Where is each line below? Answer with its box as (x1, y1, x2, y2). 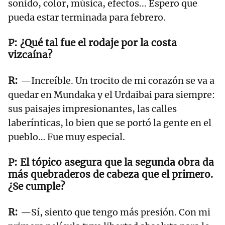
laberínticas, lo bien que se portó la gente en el (8, 117, 211, 129)
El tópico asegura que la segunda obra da (20, 156, 214, 169)
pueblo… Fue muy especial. (8, 131, 125, 143)
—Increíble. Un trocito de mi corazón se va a (21, 75, 214, 87)
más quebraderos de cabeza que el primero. (8, 168, 213, 181)
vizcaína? (8, 49, 52, 61)
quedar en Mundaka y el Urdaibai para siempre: (8, 89, 215, 101)
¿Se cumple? (8, 180, 65, 193)
